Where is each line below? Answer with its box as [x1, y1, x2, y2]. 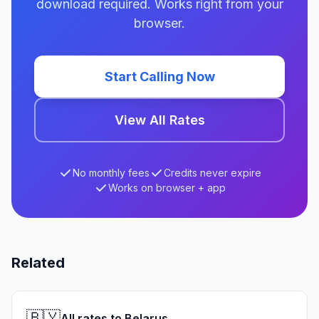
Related [11, 254, 65, 271]
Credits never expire [163, 167, 261, 179]
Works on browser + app [108, 182, 226, 194]
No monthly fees [72, 167, 150, 179]
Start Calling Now [104, 69, 215, 84]
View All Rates [114, 113, 205, 127]
